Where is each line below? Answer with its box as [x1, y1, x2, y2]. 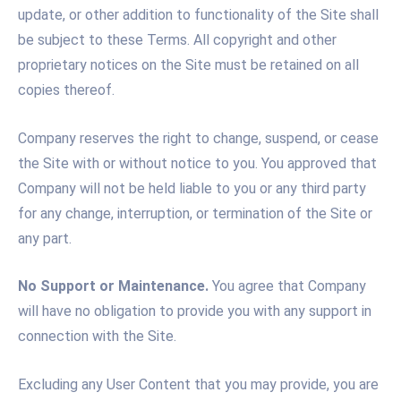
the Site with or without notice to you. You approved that [18, 154, 377, 172]
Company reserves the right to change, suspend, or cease [18, 129, 379, 147]
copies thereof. [18, 81, 115, 99]
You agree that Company [209, 277, 366, 295]
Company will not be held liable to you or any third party [18, 179, 366, 197]
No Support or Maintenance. [18, 277, 209, 295]
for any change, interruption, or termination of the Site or [18, 204, 372, 222]
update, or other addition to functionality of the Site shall [18, 6, 379, 24]
